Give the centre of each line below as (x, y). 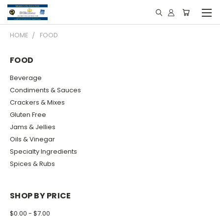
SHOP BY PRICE (41, 195)
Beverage (26, 78)
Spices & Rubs (32, 164)
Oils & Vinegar (32, 139)
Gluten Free (28, 114)
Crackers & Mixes (37, 102)
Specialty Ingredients (43, 151)
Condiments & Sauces (45, 90)
